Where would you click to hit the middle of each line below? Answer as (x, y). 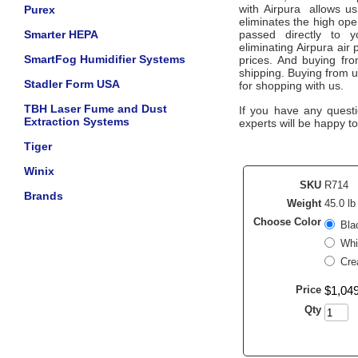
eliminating (268, 47)
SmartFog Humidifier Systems (105, 59)
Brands (44, 196)
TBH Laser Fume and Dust (95, 109)
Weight (304, 203)
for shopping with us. (293, 86)
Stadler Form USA (72, 84)
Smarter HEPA (61, 34)
